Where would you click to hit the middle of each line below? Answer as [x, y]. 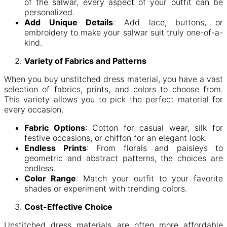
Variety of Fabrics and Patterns [85, 61]
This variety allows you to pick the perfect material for [113, 99]
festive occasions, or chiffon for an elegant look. [116, 138]
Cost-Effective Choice [68, 206]
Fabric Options [55, 127]
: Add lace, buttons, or [168, 22]
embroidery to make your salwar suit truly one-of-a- [124, 32]
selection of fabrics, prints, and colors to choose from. [113, 89]
